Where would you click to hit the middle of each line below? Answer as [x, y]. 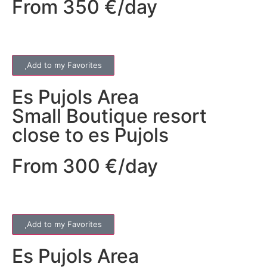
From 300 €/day [85, 166]
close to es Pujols [90, 135]
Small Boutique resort [109, 116]
